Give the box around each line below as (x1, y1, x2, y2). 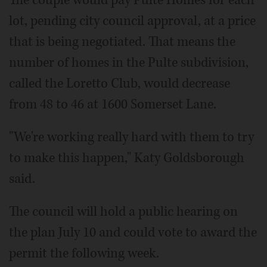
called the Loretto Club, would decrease (9, 74, 230, 92)
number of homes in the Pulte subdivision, (9, 53, 249, 72)
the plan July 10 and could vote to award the (9, 223, 257, 241)
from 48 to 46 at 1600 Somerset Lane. (9, 95, 216, 113)
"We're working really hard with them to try (9, 128, 254, 146)
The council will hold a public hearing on (9, 202, 238, 221)
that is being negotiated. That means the (9, 32, 235, 51)
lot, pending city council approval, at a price (9, 11, 256, 30)
